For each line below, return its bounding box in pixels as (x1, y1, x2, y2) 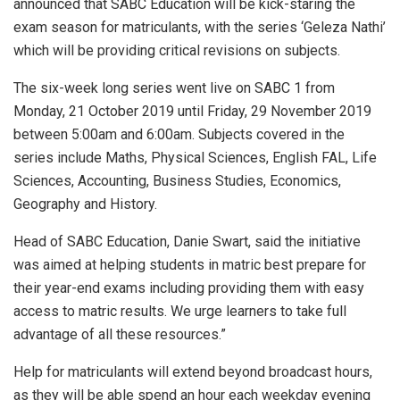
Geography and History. (13, 196, 157, 213)
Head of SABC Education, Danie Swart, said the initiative (13, 233, 361, 251)
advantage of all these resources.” (13, 326, 226, 344)
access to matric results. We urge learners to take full (13, 303, 346, 321)
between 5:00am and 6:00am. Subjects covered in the (13, 126, 345, 144)
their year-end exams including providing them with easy (13, 279, 364, 297)
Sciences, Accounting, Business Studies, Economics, (13, 172, 341, 190)
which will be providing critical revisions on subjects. (13, 42, 340, 60)
